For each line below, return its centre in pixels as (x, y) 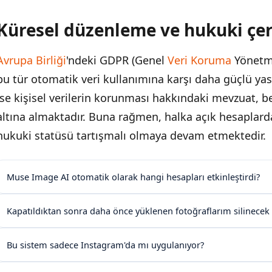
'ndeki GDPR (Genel (117, 60)
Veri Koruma (199, 60)
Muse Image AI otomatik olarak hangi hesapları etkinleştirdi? (133, 177)
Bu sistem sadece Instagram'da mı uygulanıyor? (105, 245)
